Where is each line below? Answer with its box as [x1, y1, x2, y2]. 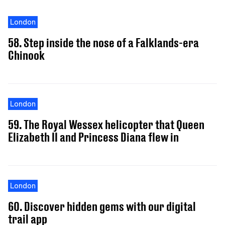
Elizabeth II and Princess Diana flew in [8, 129, 179, 144]
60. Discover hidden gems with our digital [8, 198, 196, 213]
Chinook [8, 47, 45, 62]
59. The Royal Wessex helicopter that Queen [8, 117, 204, 132]
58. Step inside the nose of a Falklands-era [8, 35, 199, 50]
